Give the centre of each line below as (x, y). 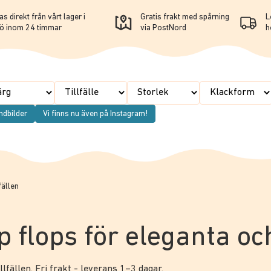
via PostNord (163, 28)
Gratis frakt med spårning (184, 17)
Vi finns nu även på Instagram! (95, 114)
